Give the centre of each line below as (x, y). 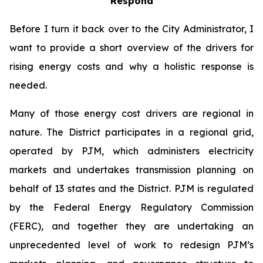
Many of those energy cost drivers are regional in (131, 113)
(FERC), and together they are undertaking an (131, 226)
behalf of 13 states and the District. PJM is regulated (131, 188)
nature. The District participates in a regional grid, (131, 132)
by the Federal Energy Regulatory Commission (131, 207)
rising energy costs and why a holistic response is (131, 66)
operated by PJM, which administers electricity (131, 151)
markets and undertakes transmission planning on (131, 170)
